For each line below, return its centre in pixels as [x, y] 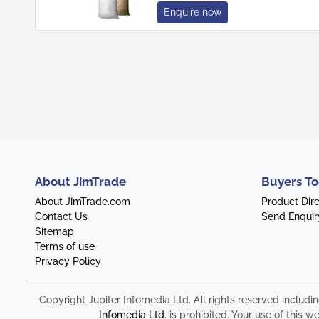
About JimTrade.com [83, 202]
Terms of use [65, 247]
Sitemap [54, 232]
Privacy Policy [68, 262]
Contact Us [61, 217]
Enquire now [192, 12]
